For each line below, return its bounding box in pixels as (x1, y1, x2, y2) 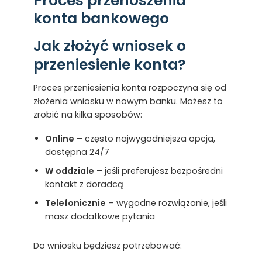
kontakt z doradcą (44, 178, 123, 191)
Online (44, 133, 74, 145)
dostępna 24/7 (44, 146, 109, 158)
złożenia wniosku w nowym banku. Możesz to (33, 95, 223, 108)
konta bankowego (33, 8, 169, 29)
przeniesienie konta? (33, 54, 186, 75)
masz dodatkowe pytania (44, 211, 155, 223)
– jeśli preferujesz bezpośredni (94, 165, 223, 177)
